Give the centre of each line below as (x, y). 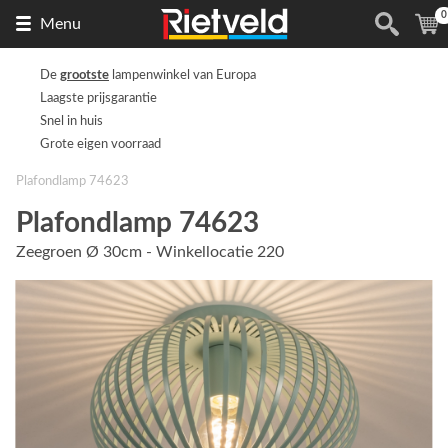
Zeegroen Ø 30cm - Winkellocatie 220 (150, 252)
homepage (323, 67)
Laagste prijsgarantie (98, 98)
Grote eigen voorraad (100, 144)
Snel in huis (71, 121)
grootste (84, 75)
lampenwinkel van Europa (182, 75)
